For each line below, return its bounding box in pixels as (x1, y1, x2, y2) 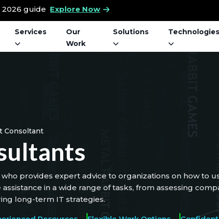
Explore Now (50, 4, 100, 14)
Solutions (113, 27, 149, 36)
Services (14, 27, 46, 36)
